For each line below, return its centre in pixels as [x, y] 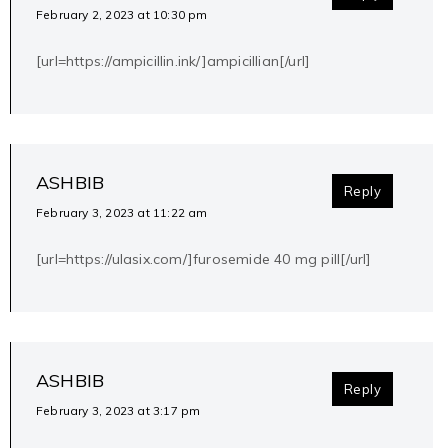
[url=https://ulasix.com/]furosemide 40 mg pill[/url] [204, 259]
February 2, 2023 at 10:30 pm [122, 15]
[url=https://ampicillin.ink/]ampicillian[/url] [173, 61]
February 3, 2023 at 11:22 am [122, 213]
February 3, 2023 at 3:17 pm [118, 411]
